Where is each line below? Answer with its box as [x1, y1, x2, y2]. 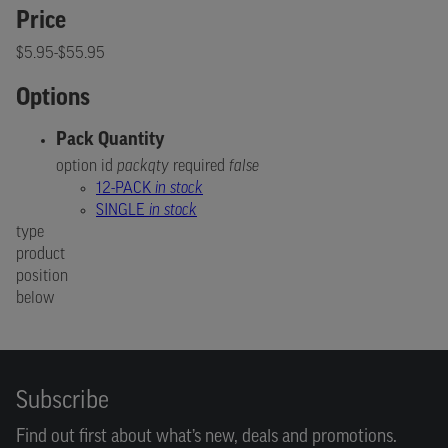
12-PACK [96, 181, 155, 198]
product [16, 247, 65, 264]
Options [16, 86, 90, 111]
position [16, 269, 68, 286]
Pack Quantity [56, 130, 165, 150]
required [169, 159, 229, 176]
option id [56, 159, 117, 176]
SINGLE [96, 203, 149, 220]
